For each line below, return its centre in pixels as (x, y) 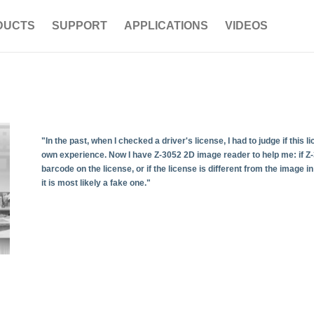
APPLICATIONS (166, 26)
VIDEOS (246, 26)
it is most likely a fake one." (97, 183)
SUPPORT (80, 26)
